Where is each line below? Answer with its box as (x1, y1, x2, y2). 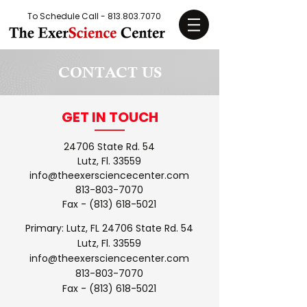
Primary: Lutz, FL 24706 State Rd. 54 (25, 221, 193, 235)
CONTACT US (58, 64, 162, 81)
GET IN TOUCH (61, 108, 158, 127)
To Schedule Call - (27, 10, 108, 22)
